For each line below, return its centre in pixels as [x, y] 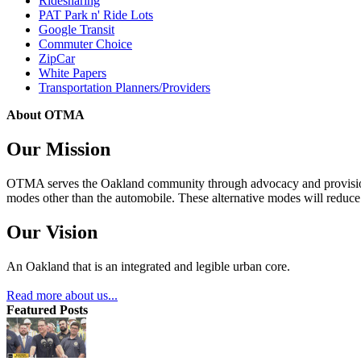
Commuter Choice [85, 44]
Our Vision [52, 232]
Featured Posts [47, 309]
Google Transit [77, 29]
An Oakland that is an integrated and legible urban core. [148, 266]
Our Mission [58, 149]
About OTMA [46, 114]
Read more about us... [62, 295]
